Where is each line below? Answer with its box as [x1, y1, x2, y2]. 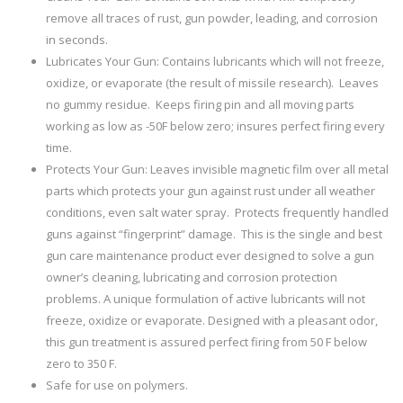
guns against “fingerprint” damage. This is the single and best [46, 226, 382, 242]
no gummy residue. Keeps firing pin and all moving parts [46, 96, 354, 112]
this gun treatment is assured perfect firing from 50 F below [46, 334, 367, 350]
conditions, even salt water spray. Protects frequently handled [46, 204, 389, 220]
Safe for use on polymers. [46, 377, 188, 393]
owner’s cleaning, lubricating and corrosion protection [46, 269, 337, 285]
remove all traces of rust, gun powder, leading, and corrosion [46, 10, 378, 26]
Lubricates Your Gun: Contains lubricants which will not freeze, [46, 53, 384, 69]
